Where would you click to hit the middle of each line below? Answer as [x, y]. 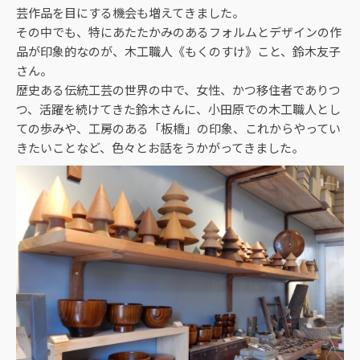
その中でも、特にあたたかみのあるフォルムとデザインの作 [179, 32]
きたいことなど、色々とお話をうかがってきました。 [160, 147]
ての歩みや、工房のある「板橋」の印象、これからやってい [178, 128]
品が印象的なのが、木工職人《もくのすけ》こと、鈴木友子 [178, 51]
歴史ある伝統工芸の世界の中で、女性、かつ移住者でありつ [178, 90]
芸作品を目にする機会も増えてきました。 [130, 12]
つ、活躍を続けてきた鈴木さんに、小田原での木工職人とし [178, 109]
